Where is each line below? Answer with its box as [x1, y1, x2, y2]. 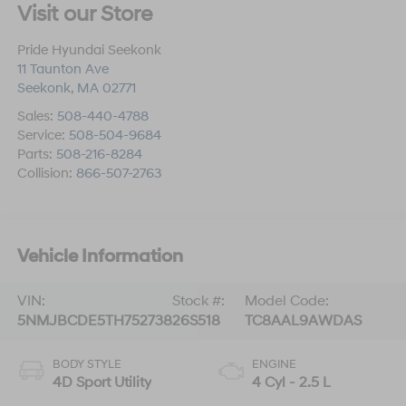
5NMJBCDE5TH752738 [16, 312, 172, 331]
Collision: [16, 165, 76, 183]
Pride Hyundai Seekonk [16, 42, 161, 60]
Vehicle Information [16, 245, 183, 267]
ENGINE [252, 357, 296, 372]
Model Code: [245, 292, 330, 311]
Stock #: [171, 292, 225, 311]
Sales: [16, 108, 57, 126]
